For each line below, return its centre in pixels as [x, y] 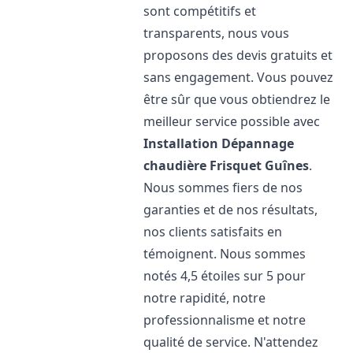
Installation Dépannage [219, 143]
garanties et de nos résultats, [231, 210]
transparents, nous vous [217, 33]
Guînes [287, 165]
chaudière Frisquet [203, 165]
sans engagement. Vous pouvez [239, 77]
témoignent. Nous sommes [225, 254]
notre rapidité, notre [205, 298]
